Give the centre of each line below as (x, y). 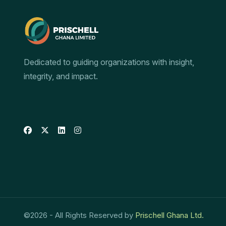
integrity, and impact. (61, 76)
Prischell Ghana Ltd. (169, 215)
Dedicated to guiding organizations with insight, (109, 62)
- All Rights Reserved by (91, 215)
